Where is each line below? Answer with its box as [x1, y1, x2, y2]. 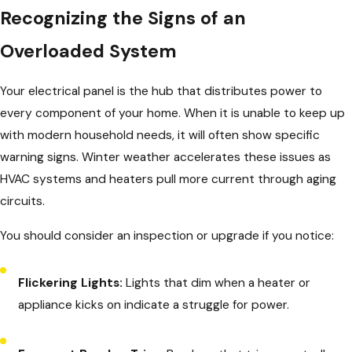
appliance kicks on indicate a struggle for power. [18, 297, 290, 313]
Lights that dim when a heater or [123, 275, 311, 291]
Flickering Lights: [18, 275, 123, 291]
